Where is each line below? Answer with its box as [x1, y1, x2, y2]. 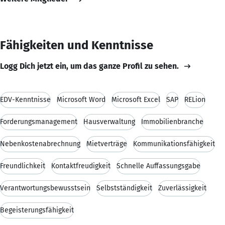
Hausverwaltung [83, 117, 135, 126]
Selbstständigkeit [96, 183, 152, 192]
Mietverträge [86, 139, 127, 148]
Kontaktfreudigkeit [51, 161, 110, 170]
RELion [184, 95, 205, 104]
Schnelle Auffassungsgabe [117, 161, 200, 170]
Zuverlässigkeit [158, 183, 206, 192]
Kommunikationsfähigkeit [133, 139, 215, 148]
